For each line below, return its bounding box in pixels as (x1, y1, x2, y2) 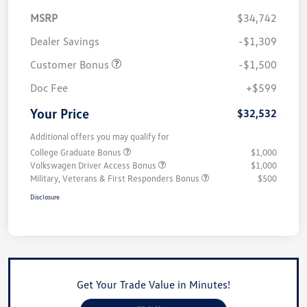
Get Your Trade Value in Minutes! (77, 277, 230, 291)
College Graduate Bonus (30, 146, 123, 158)
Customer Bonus (30, 57, 112, 71)
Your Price (30, 104, 89, 121)
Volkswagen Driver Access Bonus (30, 159, 158, 171)
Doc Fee (30, 80, 68, 95)
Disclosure (30, 192, 60, 201)
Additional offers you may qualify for (30, 130, 169, 142)
